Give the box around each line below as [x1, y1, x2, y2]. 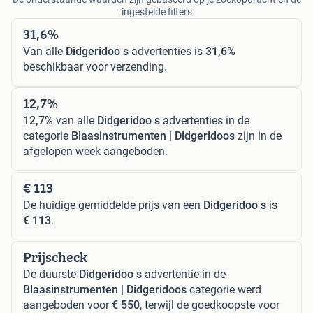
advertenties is [129, 45, 205, 59]
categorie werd [187, 283, 261, 297]
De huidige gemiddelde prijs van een [23, 198, 203, 212]
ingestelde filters [121, 6, 192, 18]
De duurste [23, 268, 79, 282]
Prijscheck [23, 247, 87, 268]
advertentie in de [142, 268, 226, 282]
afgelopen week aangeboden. [23, 145, 168, 159]
